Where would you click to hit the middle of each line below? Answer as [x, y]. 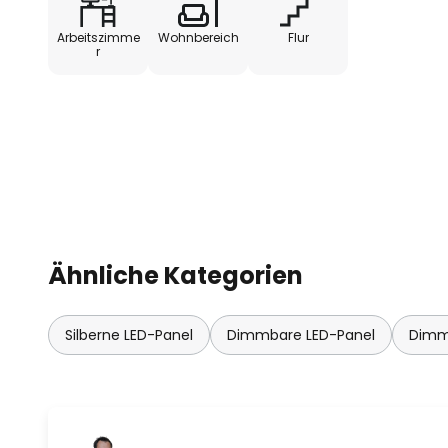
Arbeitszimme [98, 37]
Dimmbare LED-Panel [301, 335]
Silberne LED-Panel [129, 335]
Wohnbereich [198, 37]
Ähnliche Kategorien [175, 275]
